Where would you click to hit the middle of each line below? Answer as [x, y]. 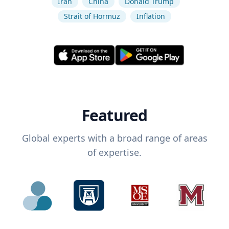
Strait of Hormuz [92, 16]
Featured [114, 116]
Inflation [151, 16]
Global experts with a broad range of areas [114, 138]
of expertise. [114, 153]
